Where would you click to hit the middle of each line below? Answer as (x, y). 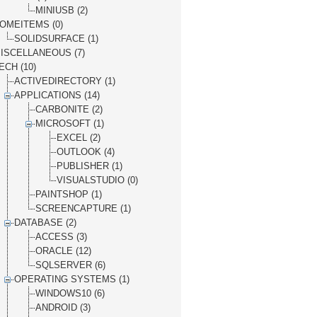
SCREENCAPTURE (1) (83, 208)
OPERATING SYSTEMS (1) (72, 279)
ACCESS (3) (61, 237)
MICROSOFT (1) (70, 123)
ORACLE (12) (63, 251)
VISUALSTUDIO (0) (97, 180)
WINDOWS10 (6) (70, 293)
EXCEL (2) (79, 138)
